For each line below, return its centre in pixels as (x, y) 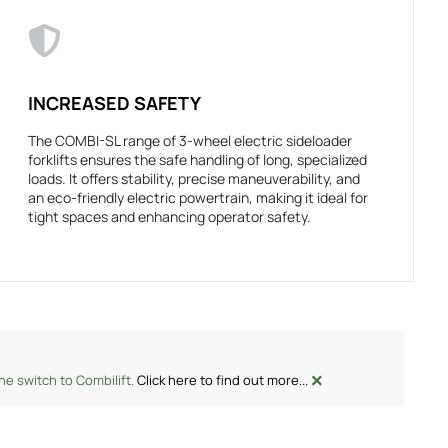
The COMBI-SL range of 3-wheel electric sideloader (190, 141)
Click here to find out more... (222, 380)
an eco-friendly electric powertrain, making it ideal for (198, 198)
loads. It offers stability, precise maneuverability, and (194, 179)
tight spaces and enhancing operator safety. (170, 217)
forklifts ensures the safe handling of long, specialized (198, 160)
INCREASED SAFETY (115, 103)
